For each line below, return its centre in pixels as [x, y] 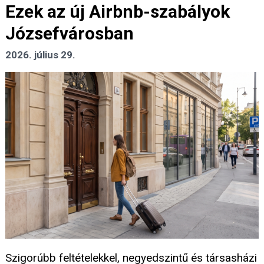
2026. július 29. [40, 55]
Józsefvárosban [70, 34]
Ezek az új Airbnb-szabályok [118, 12]
